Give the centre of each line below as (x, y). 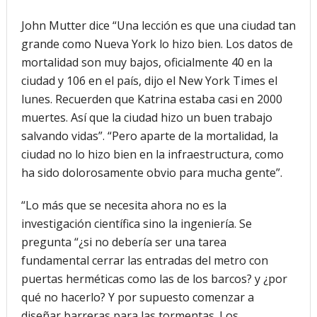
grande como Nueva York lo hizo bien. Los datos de (157, 44)
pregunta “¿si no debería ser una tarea (123, 242)
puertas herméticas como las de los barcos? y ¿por (154, 278)
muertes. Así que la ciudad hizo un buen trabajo (146, 117)
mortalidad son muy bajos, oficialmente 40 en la (146, 62)
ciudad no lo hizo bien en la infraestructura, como (152, 154)
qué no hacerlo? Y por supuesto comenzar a (137, 297)
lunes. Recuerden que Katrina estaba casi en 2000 (151, 99)
